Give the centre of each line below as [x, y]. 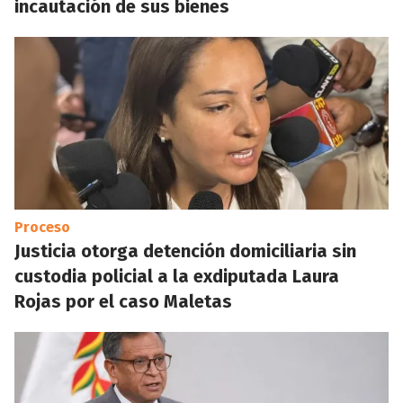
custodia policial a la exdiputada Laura [177, 276]
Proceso [42, 227]
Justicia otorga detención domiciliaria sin [185, 251]
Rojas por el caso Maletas [123, 301]
